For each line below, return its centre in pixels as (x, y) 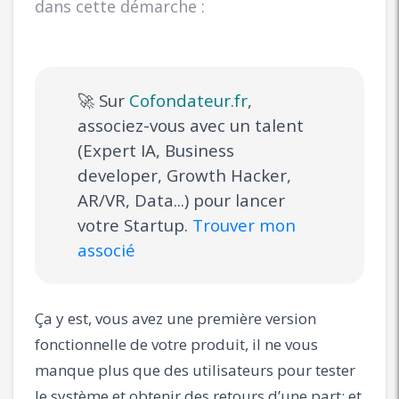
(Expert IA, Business (156, 150)
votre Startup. (135, 225)
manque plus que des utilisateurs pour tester (195, 370)
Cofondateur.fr (188, 100)
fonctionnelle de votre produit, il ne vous (176, 344)
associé (106, 250)
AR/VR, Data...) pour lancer (181, 200)
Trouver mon (244, 225)
